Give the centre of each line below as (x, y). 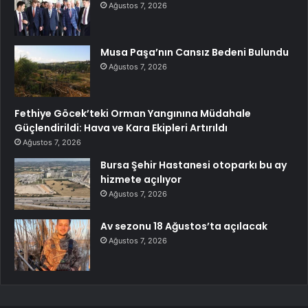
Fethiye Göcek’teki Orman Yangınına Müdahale (133, 114)
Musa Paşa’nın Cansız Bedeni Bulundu (195, 53)
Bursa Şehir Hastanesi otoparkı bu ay (194, 165)
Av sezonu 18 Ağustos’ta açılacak (184, 227)
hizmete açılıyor (141, 180)
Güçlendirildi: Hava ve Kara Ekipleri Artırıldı (121, 128)
